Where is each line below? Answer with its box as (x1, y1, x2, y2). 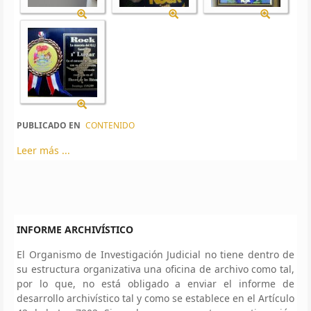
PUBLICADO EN (17, 119, 81, 131)
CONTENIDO (85, 119, 135, 131)
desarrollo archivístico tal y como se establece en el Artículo (17, 291, 294, 305)
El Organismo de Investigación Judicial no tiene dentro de (17, 247, 294, 261)
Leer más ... (17, 143, 70, 157)
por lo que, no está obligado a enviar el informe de (17, 276, 294, 290)
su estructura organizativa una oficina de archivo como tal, (17, 262, 294, 276)
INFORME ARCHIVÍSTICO (17, 222, 133, 236)
